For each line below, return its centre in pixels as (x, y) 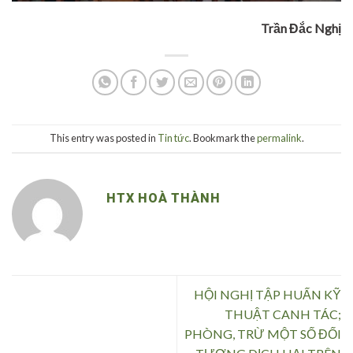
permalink (279, 138)
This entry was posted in (103, 138)
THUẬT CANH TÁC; (283, 314)
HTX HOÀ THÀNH (163, 199)
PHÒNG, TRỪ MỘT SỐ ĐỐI (263, 334)
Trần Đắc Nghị (301, 28)
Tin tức (173, 138)
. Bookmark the (223, 138)
